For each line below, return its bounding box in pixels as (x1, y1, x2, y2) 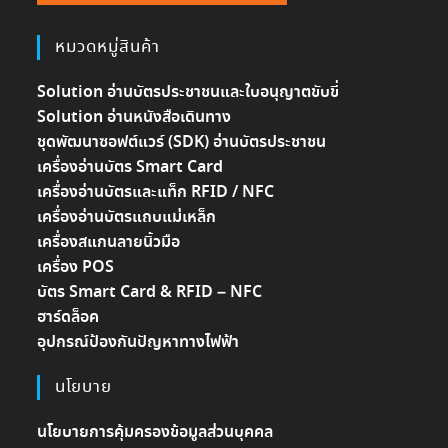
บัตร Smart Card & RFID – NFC (37, 281, 263, 305)
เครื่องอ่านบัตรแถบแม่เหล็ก (37, 206, 217, 230)
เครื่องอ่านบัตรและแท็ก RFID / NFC (37, 181, 275, 205)
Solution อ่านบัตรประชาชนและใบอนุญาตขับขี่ (37, 81, 340, 105)
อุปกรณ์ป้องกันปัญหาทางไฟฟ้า (37, 331, 240, 355)
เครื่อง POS (37, 256, 115, 280)
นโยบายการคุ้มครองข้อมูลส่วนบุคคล (37, 421, 274, 445)
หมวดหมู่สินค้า (55, 35, 161, 61)
